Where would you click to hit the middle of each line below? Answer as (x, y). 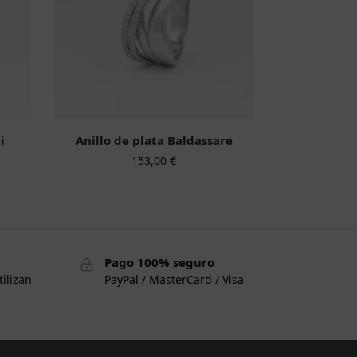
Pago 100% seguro (159, 262)
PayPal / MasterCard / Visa (174, 280)
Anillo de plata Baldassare (154, 140)
